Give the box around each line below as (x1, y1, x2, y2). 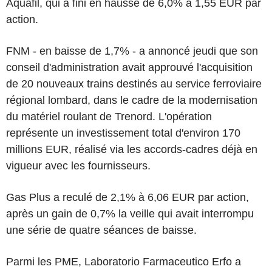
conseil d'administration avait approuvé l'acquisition (6, 61, 253, 73)
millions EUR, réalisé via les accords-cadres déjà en (6, 143, 257, 155)
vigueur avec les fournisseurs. (6, 160, 151, 172)
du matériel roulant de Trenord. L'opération (6, 110, 212, 123)
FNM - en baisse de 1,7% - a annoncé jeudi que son (6, 45, 258, 57)
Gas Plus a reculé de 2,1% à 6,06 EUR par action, (6, 191, 249, 203)
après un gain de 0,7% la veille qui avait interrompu (6, 208, 254, 220)
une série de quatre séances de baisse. (6, 224, 197, 236)
